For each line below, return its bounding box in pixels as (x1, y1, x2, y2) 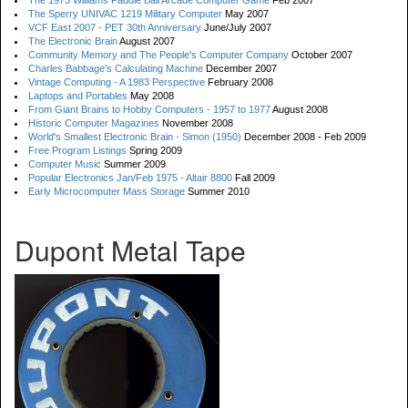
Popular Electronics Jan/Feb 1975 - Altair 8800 (28, 172, 232, 183)
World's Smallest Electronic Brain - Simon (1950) (28, 131, 241, 142)
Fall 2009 (232, 172, 275, 183)
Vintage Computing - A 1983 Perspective (28, 76, 205, 87)
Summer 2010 (185, 186, 250, 197)
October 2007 (289, 49, 352, 60)
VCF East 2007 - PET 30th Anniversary (28, 22, 201, 33)
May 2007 (222, 8, 269, 19)
